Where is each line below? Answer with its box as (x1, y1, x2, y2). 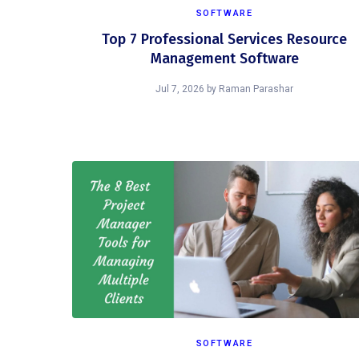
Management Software (150, 50, 299, 67)
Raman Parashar (219, 83, 293, 95)
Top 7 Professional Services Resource (102, 30, 347, 48)
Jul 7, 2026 (155, 83, 204, 95)
